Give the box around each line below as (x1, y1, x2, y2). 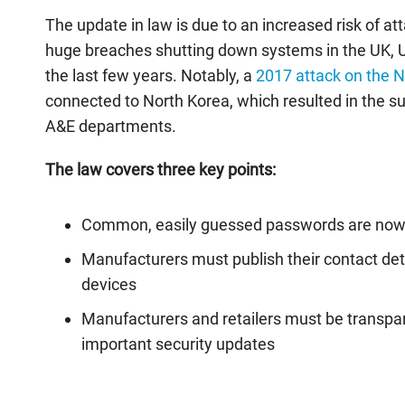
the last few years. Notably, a (45, 66, 256, 85)
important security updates (81, 334, 275, 353)
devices (81, 275, 137, 294)
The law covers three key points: (45, 160, 276, 179)
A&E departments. (45, 117, 176, 136)
